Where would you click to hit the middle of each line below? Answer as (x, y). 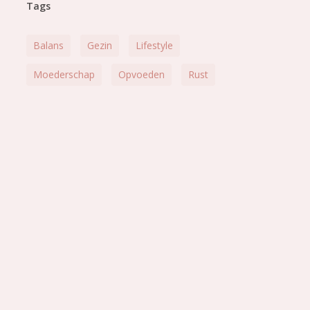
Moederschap (64, 74)
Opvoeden (141, 74)
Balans (48, 45)
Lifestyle (154, 45)
